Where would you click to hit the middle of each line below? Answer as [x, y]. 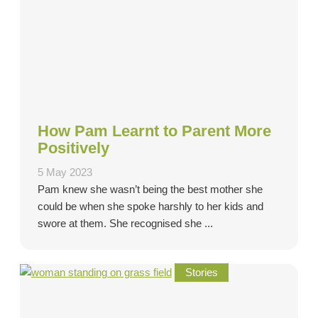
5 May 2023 [65, 173]
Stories [202, 273]
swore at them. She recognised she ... [125, 224]
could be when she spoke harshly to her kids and [150, 207]
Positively [73, 148]
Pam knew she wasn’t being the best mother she [150, 190]
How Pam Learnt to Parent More [154, 131]
